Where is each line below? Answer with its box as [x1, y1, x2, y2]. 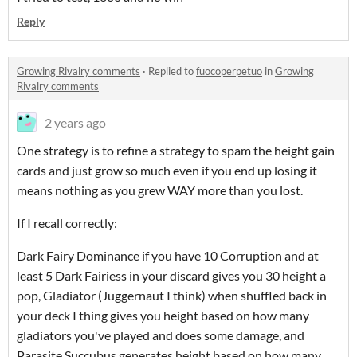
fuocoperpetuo [196, 65, 262, 77]
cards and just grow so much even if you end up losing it [17, 163, 317, 178]
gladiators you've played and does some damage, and [17, 328, 304, 343]
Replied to [148, 65, 196, 77]
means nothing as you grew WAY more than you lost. [17, 182, 303, 198]
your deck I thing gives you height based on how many [17, 308, 309, 323]
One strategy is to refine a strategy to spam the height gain [17, 143, 335, 158]
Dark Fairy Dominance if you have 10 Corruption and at [17, 248, 319, 263]
